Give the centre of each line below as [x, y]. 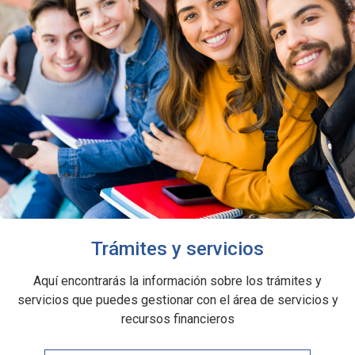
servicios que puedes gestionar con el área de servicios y [177, 300]
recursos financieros [177, 319]
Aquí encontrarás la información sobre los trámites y [177, 281]
